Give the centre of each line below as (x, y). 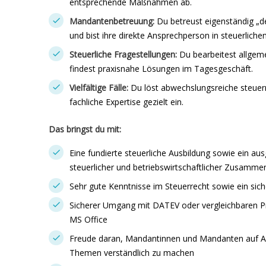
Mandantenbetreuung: (112, 21)
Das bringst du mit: (85, 129)
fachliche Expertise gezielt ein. (126, 102)
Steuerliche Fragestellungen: (123, 54)
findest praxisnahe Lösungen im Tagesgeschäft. (161, 69)
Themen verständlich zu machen (132, 253)
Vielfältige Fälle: (99, 88)
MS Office (88, 219)
